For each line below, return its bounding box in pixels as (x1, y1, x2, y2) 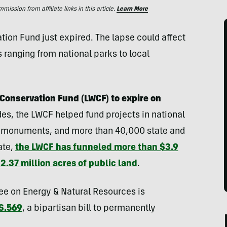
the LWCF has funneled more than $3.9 (15, 143, 178, 153)
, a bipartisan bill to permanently (22, 204, 156, 213)
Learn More (117, 6, 148, 12)
